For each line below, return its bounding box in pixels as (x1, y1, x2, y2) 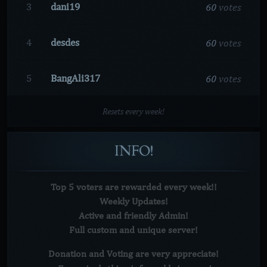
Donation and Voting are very (48, 248, 172, 259)
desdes (51, 36, 79, 49)
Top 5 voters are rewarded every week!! (50, 181, 217, 193)
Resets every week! (103, 105, 164, 117)
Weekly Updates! (99, 195, 168, 207)
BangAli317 (51, 72, 100, 85)
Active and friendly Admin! (79, 210, 188, 221)
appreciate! (172, 248, 219, 259)
